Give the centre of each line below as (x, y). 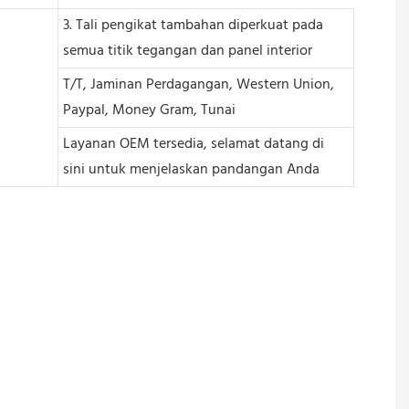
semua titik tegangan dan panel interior (187, 51)
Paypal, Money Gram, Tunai (149, 110)
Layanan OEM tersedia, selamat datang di (193, 144)
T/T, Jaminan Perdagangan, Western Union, (198, 84)
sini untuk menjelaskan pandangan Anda (191, 169)
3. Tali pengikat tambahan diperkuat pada (193, 25)
